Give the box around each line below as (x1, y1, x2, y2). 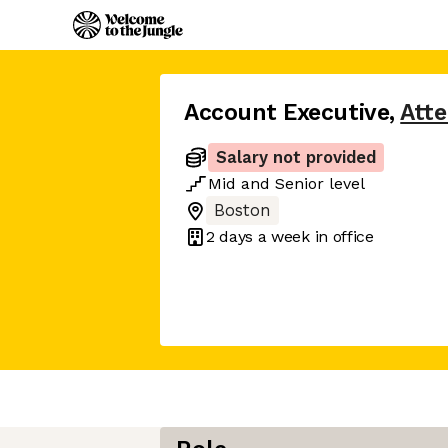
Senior (275, 174, 324, 193)
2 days (206, 226, 254, 246)
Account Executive (184, 99, 390, 126)
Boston (214, 201, 271, 220)
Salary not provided (216, 148, 376, 167)
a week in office (253, 226, 374, 246)
